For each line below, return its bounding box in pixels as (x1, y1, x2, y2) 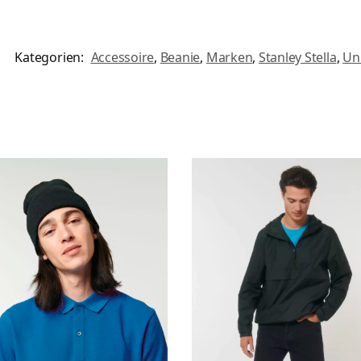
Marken (205, 48, 253, 66)
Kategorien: (15, 48, 87, 66)
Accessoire (90, 48, 155, 66)
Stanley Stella (258, 48, 337, 66)
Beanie (160, 48, 201, 66)
